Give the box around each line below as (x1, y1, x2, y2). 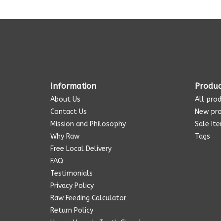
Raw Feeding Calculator (50, 194, 126, 202)
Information (50, 81, 96, 91)
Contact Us (50, 108, 87, 116)
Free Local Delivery (50, 145, 111, 153)
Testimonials (50, 169, 93, 178)
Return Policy (50, 206, 93, 215)
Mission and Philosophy (50, 120, 126, 128)
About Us (50, 95, 80, 104)
